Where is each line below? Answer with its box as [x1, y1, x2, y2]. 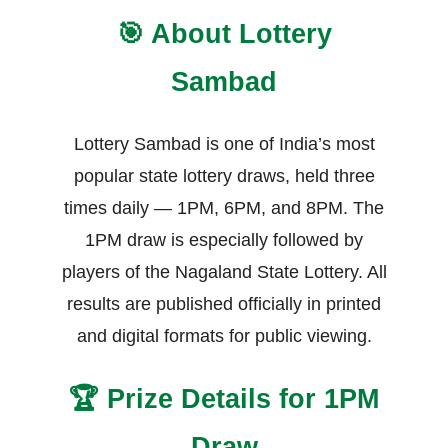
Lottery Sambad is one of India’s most [73, 134, 375, 155]
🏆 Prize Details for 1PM [69, 383, 379, 414]
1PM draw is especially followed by [85, 230, 363, 251]
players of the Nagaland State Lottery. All [61, 262, 387, 283]
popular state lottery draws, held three [73, 166, 375, 187]
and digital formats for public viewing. [76, 326, 372, 347]
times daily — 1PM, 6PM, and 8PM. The [64, 198, 384, 219]
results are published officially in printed [67, 294, 381, 315]
